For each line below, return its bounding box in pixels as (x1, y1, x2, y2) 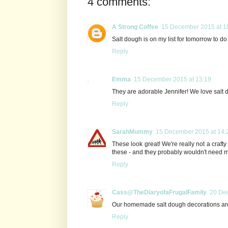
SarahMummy (112, 128, 153, 135)
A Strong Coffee (112, 23, 158, 31)
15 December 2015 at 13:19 (134, 75, 211, 83)
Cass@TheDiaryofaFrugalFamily (112, 188, 207, 196)
